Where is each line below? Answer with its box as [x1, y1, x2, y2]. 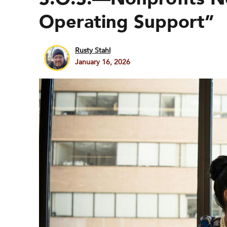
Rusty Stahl [75, 46, 110, 55]
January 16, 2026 [75, 57, 130, 67]
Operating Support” [39, 10, 214, 34]
